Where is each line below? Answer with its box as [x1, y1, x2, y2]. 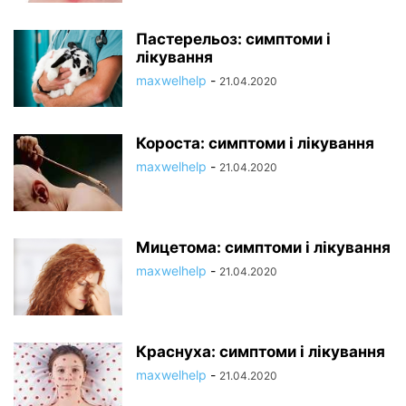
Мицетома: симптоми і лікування [136, 238, 391, 256]
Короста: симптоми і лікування [136, 134, 374, 152]
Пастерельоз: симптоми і [136, 30, 331, 48]
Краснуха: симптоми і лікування [136, 343, 385, 361]
